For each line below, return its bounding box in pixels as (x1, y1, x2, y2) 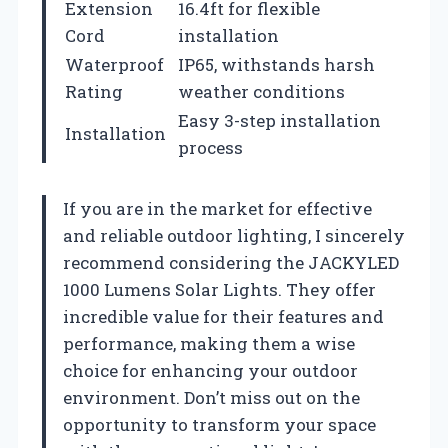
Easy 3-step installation (178, 108, 381, 132)
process (178, 135, 243, 159)
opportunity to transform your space (63, 412, 376, 436)
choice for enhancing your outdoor (63, 358, 358, 382)
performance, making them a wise (63, 331, 355, 355)
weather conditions (178, 79, 345, 103)
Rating (65, 79, 123, 103)
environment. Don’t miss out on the (63, 385, 360, 409)
